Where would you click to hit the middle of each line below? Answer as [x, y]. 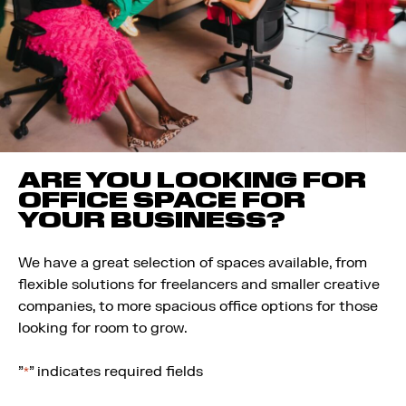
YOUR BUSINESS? [152, 220]
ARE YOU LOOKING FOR [192, 180]
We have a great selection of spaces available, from [193, 263]
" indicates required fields [116, 372]
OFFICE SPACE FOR [162, 200]
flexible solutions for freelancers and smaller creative [199, 285]
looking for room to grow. [103, 328]
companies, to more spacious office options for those [198, 306]
